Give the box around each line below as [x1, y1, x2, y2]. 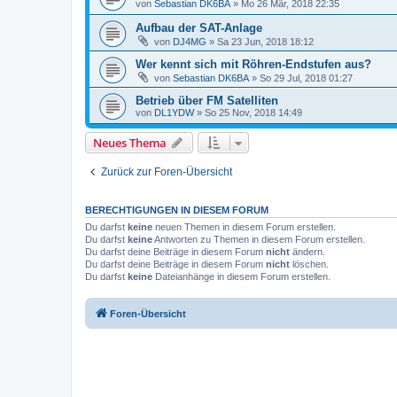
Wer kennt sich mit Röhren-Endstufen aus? [136, 58, 371, 71]
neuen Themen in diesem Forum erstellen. [152, 222, 336, 232]
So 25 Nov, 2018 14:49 [205, 107, 302, 118]
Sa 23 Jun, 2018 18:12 [217, 36, 314, 47]
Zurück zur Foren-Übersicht [101, 166, 232, 178]
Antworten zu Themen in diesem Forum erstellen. [152, 234, 365, 245]
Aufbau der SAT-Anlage [136, 21, 262, 35]
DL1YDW [154, 107, 194, 118]
